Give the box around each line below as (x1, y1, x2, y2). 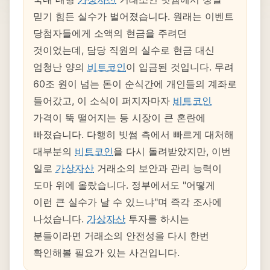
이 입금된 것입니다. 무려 (126, 61, 234, 73)
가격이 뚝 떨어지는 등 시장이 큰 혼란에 (33, 111, 206, 124)
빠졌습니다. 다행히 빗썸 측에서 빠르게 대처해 (33, 128, 234, 140)
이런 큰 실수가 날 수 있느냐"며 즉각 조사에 (33, 196, 222, 208)
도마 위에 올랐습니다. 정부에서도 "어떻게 (33, 179, 215, 191)
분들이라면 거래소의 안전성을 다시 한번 (33, 230, 209, 242)
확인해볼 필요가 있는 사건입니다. (33, 246, 180, 259)
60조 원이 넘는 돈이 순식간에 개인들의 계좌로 (33, 78, 237, 90)
